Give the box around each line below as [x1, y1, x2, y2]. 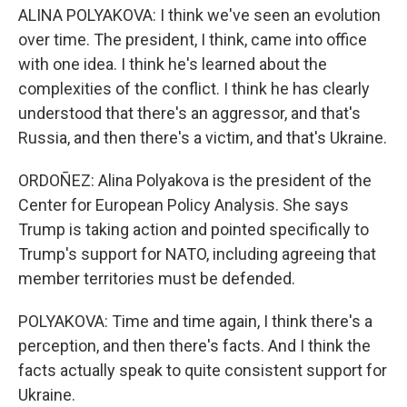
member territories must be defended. [18, 269, 295, 288]
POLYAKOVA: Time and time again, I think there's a [18, 312, 372, 331]
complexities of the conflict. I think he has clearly [18, 79, 370, 98]
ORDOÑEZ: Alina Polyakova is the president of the [18, 171, 372, 190]
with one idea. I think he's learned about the [18, 55, 327, 74]
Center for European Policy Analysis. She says [18, 195, 349, 214]
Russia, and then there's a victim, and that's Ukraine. [18, 128, 387, 147]
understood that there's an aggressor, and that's [18, 104, 361, 123]
